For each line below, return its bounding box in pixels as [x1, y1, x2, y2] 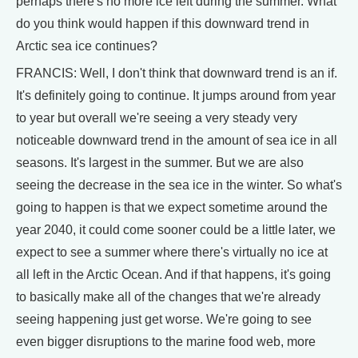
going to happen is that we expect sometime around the [16, 200, 328, 214]
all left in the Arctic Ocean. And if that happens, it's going [16, 267, 331, 281]
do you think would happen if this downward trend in [16, 16, 309, 30]
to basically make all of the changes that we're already [16, 289, 320, 304]
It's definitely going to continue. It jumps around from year [16, 88, 336, 102]
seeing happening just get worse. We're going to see [16, 312, 312, 326]
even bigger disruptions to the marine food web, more [16, 334, 316, 348]
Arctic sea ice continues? [16, 38, 157, 53]
